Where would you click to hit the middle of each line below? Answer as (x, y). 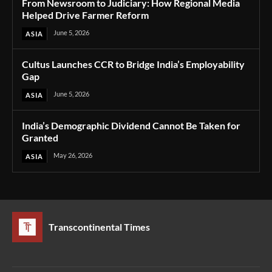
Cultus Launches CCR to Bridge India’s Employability (133, 64)
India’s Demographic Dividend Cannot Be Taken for (131, 125)
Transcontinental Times (99, 226)
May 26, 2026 (73, 155)
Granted (40, 137)
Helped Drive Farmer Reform (85, 15)
